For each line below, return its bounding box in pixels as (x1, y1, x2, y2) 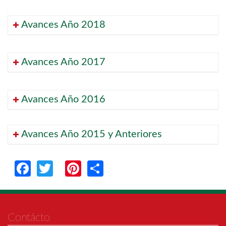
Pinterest (81, 159, 145, 176)
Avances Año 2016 (21, 94, 105, 105)
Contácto (8, 212, 50, 223)
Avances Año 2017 (21, 57, 105, 68)
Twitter (53, 159, 103, 176)
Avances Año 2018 (21, 20, 105, 30)
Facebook (31, 159, 98, 176)
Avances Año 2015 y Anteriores (21, 129, 162, 140)
